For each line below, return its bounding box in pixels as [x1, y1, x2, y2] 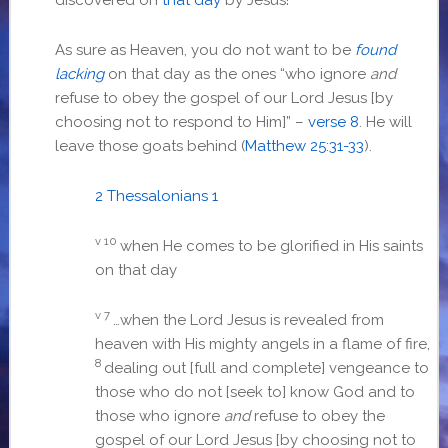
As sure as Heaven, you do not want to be [54, 40, 355, 59]
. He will [358, 112, 412, 131]
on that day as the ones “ [103, 64, 285, 83]
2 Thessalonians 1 [94, 186, 218, 205]
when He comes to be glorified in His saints [119, 236, 423, 255]
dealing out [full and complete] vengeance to [103, 358, 429, 377]
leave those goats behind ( [54, 136, 245, 155]
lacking [54, 64, 104, 83]
